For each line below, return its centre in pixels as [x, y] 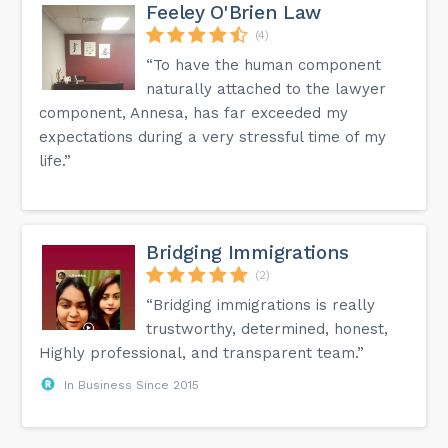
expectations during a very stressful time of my [213, 136]
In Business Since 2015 [132, 384]
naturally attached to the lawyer [266, 88]
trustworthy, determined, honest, [267, 328]
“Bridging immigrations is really [261, 304]
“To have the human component [264, 64]
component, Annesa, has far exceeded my [194, 112]
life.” [55, 160]
